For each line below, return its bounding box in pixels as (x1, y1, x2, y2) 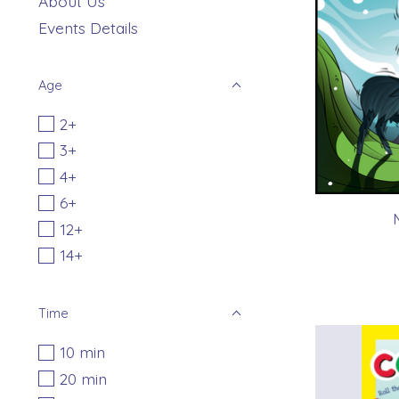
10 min (59, 342, 105, 362)
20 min (59, 368, 107, 388)
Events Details (38, 17, 138, 37)
